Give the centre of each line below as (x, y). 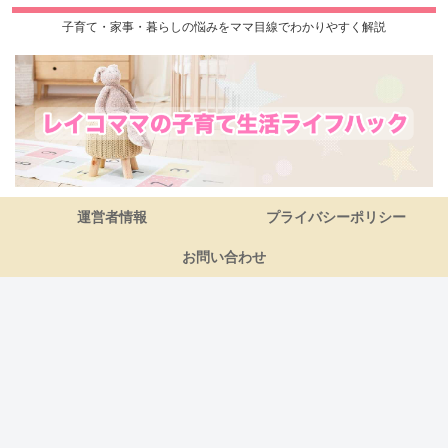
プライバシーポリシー (336, 216)
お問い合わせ (224, 256)
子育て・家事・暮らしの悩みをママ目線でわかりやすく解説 (224, 27)
